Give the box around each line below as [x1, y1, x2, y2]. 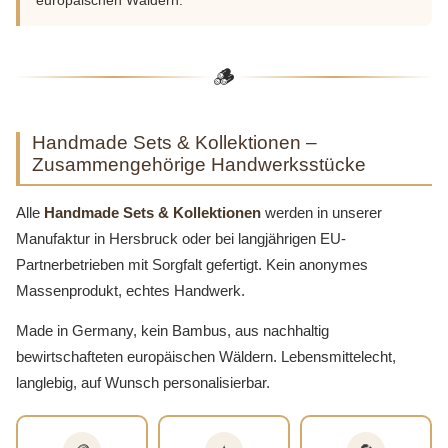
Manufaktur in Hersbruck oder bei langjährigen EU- [16, 229, 346, 247]
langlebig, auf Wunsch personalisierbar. [16, 373, 270, 391]
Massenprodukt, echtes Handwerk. [16, 281, 245, 299]
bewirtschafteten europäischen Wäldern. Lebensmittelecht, [16, 347, 396, 365]
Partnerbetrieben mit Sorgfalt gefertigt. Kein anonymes [16, 255, 368, 273]
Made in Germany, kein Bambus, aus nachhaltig [16, 321, 329, 339]
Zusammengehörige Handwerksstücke [32, 153, 366, 175]
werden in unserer [261, 203, 382, 221]
